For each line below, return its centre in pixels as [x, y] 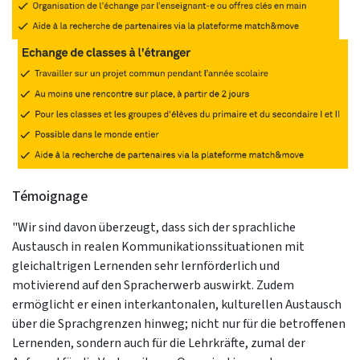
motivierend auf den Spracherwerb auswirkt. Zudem [153, 284]
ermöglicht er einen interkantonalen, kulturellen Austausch [177, 304]
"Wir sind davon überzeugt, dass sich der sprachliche [154, 227]
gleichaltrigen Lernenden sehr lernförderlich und [146, 265]
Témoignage [50, 196]
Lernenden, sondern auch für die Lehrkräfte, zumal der [159, 342]
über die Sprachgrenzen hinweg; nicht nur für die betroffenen [179, 323]
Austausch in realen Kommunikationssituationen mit [158, 246]
